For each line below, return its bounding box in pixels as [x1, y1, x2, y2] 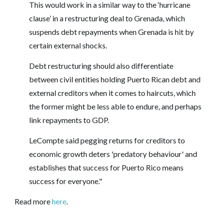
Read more [15, 196, 52, 206]
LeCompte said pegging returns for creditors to [29, 135, 185, 145]
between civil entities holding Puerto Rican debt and [29, 74, 201, 84]
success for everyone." [29, 176, 102, 186]
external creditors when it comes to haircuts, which [29, 88, 196, 97]
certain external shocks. [29, 40, 107, 50]
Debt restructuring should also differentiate [29, 61, 173, 70]
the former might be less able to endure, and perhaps [29, 101, 201, 111]
